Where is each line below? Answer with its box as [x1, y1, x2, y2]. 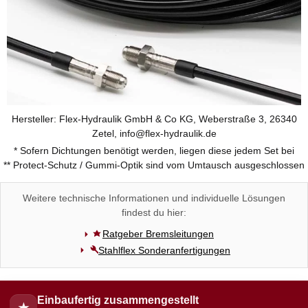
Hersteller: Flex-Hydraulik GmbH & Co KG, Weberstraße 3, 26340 [11, 113, 297, 125]
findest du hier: [122, 207, 186, 219]
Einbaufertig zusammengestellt [37, 294, 199, 307]
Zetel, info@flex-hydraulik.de [91, 128, 217, 140]
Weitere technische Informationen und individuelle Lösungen [23, 192, 285, 204]
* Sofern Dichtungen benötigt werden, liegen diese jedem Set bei [14, 145, 294, 157]
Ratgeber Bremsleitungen [102, 228, 214, 240]
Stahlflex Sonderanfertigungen [98, 244, 230, 256]
